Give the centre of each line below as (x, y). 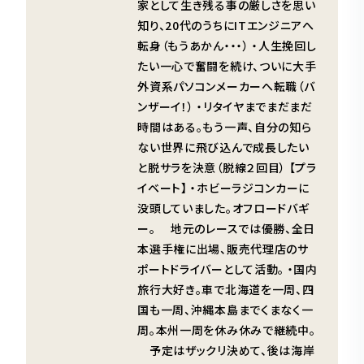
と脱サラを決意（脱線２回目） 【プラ (227, 167)
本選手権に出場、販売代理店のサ (223, 248)
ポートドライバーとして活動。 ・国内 (227, 269)
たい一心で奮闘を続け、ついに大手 (227, 65)
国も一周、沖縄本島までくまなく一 (225, 309)
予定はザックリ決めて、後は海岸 (226, 350)
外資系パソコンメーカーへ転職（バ (226, 86)
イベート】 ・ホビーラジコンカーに (224, 187)
